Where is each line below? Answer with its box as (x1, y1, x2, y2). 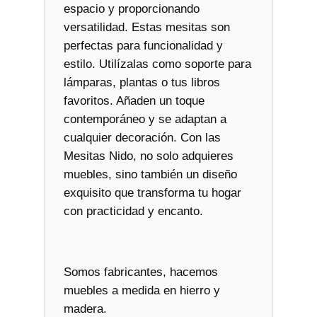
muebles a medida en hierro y (63, 283, 220, 297)
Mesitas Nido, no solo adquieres (63, 149, 234, 163)
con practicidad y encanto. (63, 204, 203, 219)
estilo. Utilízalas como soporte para (63, 57, 251, 71)
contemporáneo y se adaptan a (63, 113, 226, 127)
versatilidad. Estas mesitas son (63, 21, 230, 35)
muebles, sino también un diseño (63, 168, 237, 182)
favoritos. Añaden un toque (63, 94, 204, 108)
